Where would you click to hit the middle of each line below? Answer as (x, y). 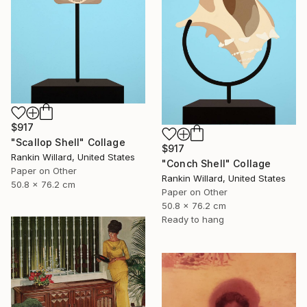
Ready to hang (193, 220)
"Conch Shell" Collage (217, 164)
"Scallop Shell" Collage (68, 142)
